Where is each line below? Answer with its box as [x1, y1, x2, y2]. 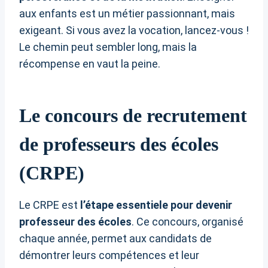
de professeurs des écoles [19, 133, 218, 156]
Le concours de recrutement [19, 105, 247, 127]
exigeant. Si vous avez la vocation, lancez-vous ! [19, 24, 249, 37]
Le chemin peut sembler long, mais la [19, 41, 197, 54]
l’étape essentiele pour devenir [80, 199, 232, 212]
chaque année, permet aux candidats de [19, 232, 212, 245]
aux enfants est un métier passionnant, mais [19, 7, 235, 20]
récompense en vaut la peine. [19, 57, 160, 71]
